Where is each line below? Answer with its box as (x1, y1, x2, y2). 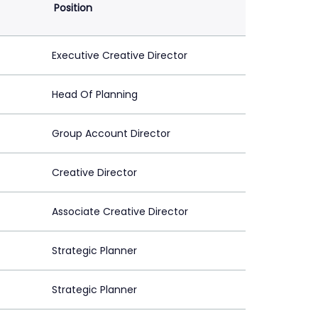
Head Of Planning (52, 87, 138, 102)
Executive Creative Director (52, 48, 187, 63)
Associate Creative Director (52, 204, 188, 219)
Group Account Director (52, 126, 170, 141)
